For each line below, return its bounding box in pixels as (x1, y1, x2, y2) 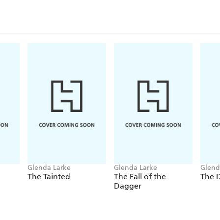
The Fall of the (114, 172, 166, 182)
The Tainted (27, 172, 70, 182)
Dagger (114, 181, 141, 191)
